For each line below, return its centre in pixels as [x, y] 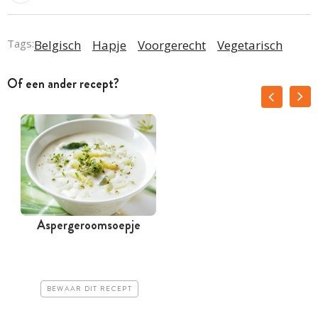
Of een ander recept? [63, 83]
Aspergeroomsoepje [88, 225]
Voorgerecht [172, 45]
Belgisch [57, 45]
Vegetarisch [250, 45]
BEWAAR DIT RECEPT [89, 289]
